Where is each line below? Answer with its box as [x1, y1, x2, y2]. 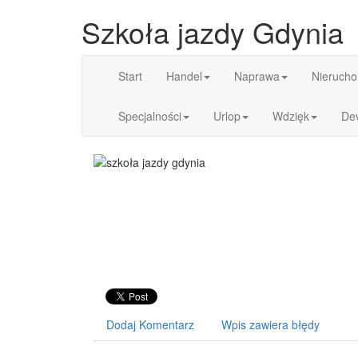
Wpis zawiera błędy [221, 316, 320, 332]
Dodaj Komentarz [106, 316, 194, 332]
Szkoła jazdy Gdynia [82, 11, 344, 52]
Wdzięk [272, 108, 309, 124]
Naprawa [234, 68, 280, 84]
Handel [166, 68, 202, 84]
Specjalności [118, 108, 181, 124]
